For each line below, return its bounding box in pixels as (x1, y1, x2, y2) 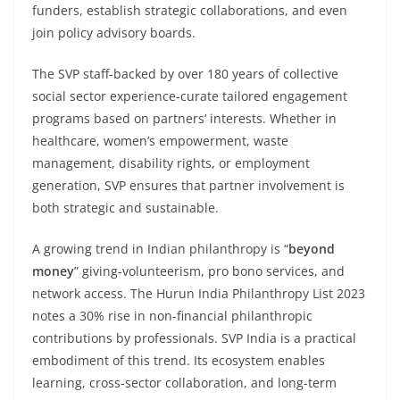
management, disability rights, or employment (32, 154, 310, 171)
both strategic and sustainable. (32, 199, 219, 216)
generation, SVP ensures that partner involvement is (32, 177, 345, 194)
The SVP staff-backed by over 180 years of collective (32, 65, 338, 82)
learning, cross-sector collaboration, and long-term (32, 374, 337, 391)
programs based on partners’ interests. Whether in (32, 110, 337, 127)
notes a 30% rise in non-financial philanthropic (32, 307, 312, 324)
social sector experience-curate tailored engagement (32, 87, 347, 104)
